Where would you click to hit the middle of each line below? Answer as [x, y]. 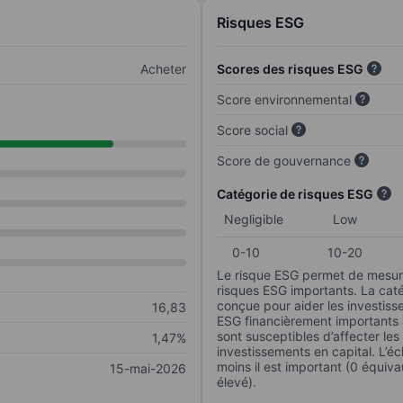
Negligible [254, 219]
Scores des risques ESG [290, 69]
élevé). [237, 382]
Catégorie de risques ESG [295, 194]
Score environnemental [284, 100]
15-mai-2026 [148, 369]
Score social [252, 130]
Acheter [163, 69]
